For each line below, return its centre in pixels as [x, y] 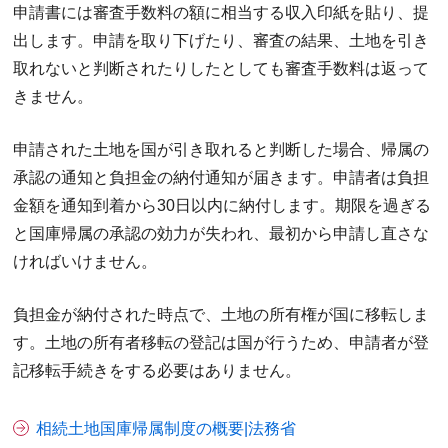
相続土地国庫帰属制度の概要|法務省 [166, 428]
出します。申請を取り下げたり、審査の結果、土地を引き [221, 40]
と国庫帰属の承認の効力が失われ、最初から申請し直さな [221, 233]
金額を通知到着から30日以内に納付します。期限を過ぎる [222, 205]
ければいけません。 [85, 261]
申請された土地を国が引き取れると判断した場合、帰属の [221, 149]
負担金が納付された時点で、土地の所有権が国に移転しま [221, 314]
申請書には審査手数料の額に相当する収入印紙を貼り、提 [221, 12]
